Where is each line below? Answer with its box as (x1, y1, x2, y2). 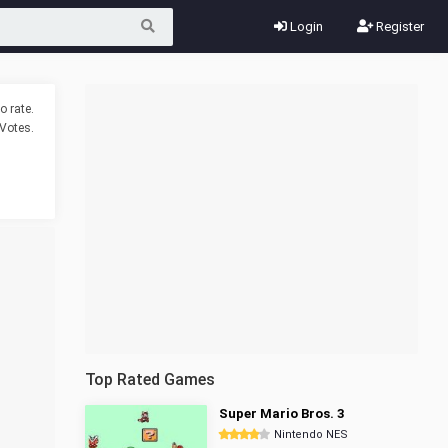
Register (373, 19, 424, 34)
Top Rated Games (85, 370, 215, 389)
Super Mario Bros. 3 (219, 406, 344, 421)
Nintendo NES (274, 428, 348, 441)
